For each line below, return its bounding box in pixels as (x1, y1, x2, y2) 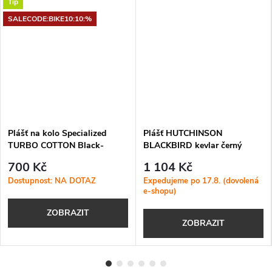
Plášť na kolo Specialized (8, 127, 106, 139)
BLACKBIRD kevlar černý (143, 139, 242, 151)
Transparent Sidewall (8, 151, 91, 163)
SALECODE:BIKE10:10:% (8, 13, 92, 24)
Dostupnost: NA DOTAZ (8, 175, 96, 187)
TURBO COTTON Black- (8, 139, 104, 151)
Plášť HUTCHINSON (143, 127, 222, 139)
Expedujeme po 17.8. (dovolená (143, 175, 259, 187)
